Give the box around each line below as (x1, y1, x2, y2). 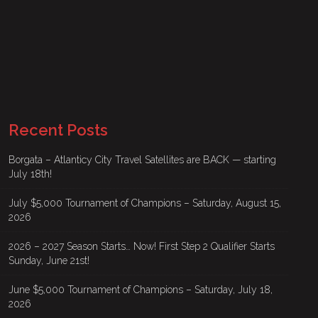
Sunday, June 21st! (9, 255, 89, 266)
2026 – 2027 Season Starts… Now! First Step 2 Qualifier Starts (9, 241, 275, 252)
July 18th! (9, 168, 52, 180)
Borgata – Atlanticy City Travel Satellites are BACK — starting (9, 154, 276, 165)
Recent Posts (9, 121, 108, 139)
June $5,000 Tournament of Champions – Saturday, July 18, (9, 284, 273, 295)
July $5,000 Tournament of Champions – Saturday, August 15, (9, 197, 281, 209)
